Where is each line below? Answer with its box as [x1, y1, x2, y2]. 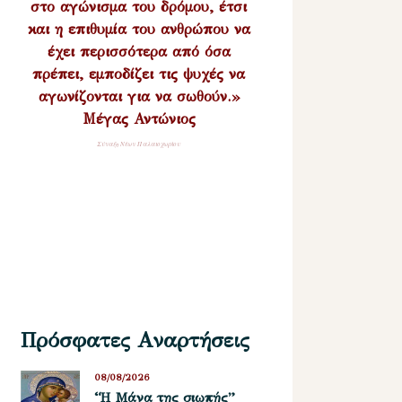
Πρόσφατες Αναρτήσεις [21, 326, 250, 354]
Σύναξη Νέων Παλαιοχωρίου [97, 139, 181, 148]
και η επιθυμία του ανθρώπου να [27, 20, 250, 38]
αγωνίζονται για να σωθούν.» [38, 87, 240, 105]
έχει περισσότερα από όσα [47, 42, 231, 60]
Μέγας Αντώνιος [82, 109, 196, 127]
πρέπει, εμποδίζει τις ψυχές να [32, 65, 246, 83]
